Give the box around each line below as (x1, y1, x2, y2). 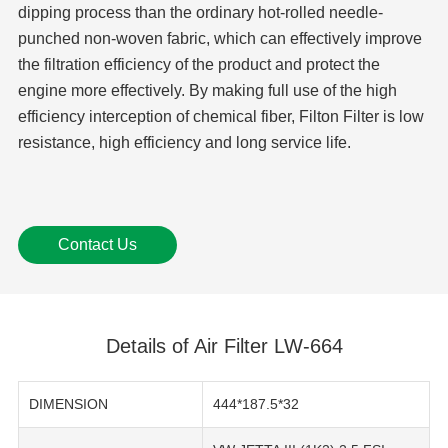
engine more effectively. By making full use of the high (17, 82, 397, 100)
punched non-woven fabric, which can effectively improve (17, 30, 422, 48)
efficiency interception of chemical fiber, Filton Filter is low (17, 108, 424, 126)
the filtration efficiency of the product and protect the (17, 56, 380, 74)
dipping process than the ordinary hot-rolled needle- (17, 4, 383, 22)
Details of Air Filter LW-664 (105, 335, 343, 358)
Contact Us (57, 236, 137, 254)
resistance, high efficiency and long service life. (17, 134, 351, 152)
